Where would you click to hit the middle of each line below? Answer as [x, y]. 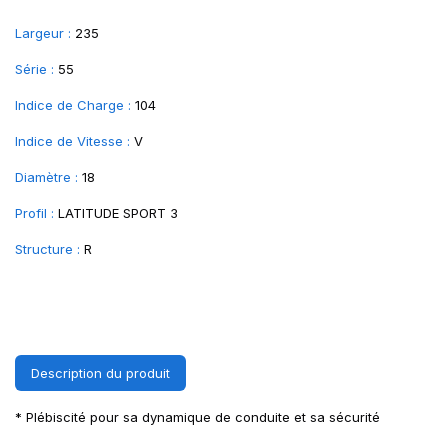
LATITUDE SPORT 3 [118, 213]
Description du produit [100, 373]
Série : [34, 69]
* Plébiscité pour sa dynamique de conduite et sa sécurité [197, 417]
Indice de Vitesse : [72, 141]
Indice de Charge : [73, 105]
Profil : [34, 213]
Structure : [47, 249]
